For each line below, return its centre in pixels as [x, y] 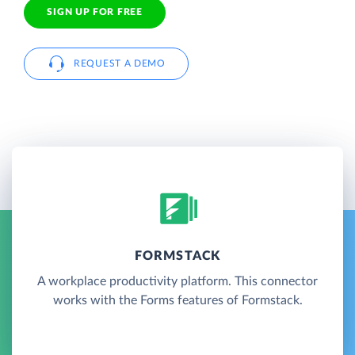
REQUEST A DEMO [120, 63]
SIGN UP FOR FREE [95, 12]
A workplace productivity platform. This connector [177, 281]
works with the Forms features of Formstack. [177, 300]
